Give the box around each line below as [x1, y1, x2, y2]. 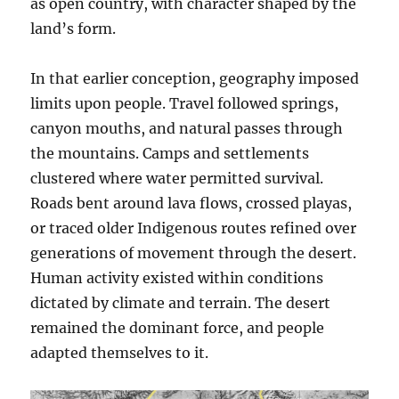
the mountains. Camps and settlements [30, 144, 310, 162]
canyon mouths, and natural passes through [30, 119, 344, 137]
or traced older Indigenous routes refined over [30, 219, 357, 237]
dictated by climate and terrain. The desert [30, 294, 331, 312]
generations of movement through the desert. [30, 244, 357, 262]
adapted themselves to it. [30, 344, 209, 362]
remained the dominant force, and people [30, 319, 325, 337]
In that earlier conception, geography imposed [30, 69, 360, 87]
